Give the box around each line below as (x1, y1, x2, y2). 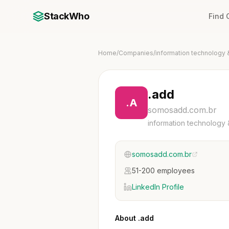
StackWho (44, 11, 89, 21)
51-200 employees (132, 166, 195, 175)
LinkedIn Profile (132, 182, 184, 191)
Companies (119, 49, 153, 57)
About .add (115, 214, 154, 222)
